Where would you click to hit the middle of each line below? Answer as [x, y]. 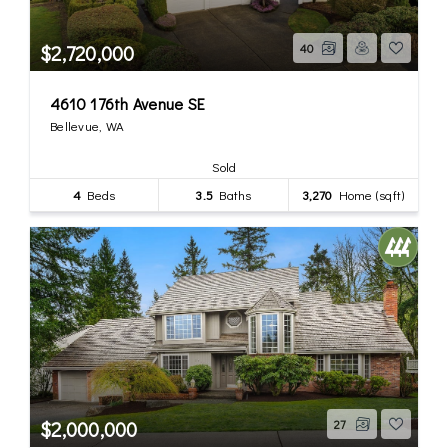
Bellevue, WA [87, 125]
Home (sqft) [368, 194]
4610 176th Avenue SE [127, 103]
